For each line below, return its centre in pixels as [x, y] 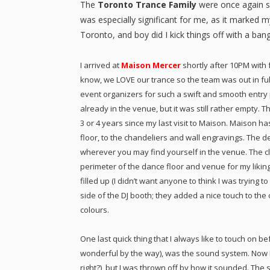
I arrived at [101, 65]
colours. [95, 209]
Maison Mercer [151, 65]
